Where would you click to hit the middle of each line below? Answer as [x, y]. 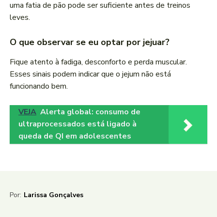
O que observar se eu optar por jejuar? [90, 42]
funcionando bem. [39, 86]
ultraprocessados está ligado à [77, 124]
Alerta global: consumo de [90, 112]
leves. [20, 18]
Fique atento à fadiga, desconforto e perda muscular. [98, 62]
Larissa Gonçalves [54, 195]
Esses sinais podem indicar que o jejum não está [90, 74]
